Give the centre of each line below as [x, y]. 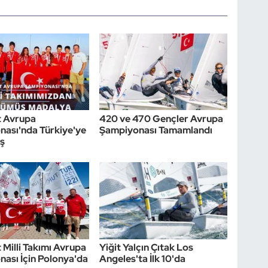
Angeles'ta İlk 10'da [143, 259]
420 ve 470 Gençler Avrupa [162, 118]
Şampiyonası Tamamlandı [156, 130]
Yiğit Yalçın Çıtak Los [147, 248]
